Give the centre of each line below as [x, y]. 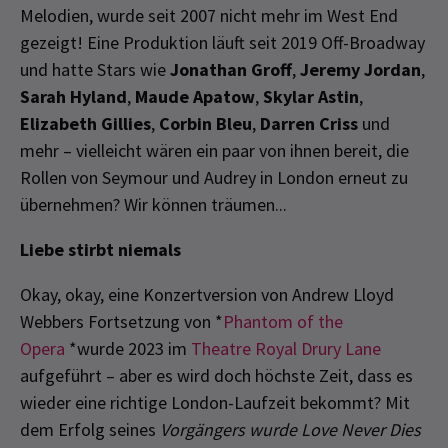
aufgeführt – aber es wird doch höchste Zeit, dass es [216, 375]
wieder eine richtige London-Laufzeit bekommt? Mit [215, 402]
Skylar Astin [311, 96]
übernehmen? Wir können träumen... [153, 204]
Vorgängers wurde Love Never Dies [290, 429]
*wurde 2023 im [128, 348]
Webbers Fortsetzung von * [121, 321]
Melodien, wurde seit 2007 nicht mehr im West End [209, 15]
